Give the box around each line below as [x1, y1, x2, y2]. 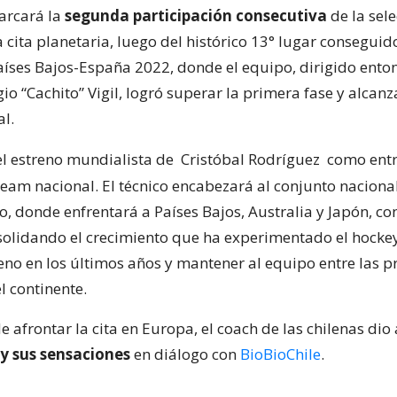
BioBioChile [240, 343, 321, 364]
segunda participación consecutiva [65, 4, 327, 26]
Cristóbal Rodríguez [181, 148, 320, 169]
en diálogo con [130, 343, 240, 364]
